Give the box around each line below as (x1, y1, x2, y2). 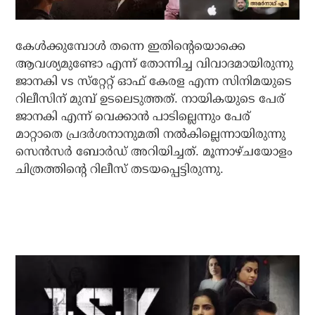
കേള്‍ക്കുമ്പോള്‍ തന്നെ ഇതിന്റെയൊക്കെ (15, 39, 246, 53)
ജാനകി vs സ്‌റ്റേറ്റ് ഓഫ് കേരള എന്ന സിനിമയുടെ (15, 75, 292, 89)
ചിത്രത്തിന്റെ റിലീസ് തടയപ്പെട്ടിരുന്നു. (15, 162, 224, 176)
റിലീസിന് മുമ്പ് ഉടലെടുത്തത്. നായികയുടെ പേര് (15, 92, 285, 106)
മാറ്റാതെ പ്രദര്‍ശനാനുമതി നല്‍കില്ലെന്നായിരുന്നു (15, 127, 286, 141)
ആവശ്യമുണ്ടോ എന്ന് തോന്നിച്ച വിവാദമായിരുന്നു (15, 57, 294, 71)
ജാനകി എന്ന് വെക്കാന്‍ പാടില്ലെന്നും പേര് (15, 110, 251, 124)
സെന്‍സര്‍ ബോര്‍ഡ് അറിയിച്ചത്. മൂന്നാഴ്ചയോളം (15, 145, 293, 159)
